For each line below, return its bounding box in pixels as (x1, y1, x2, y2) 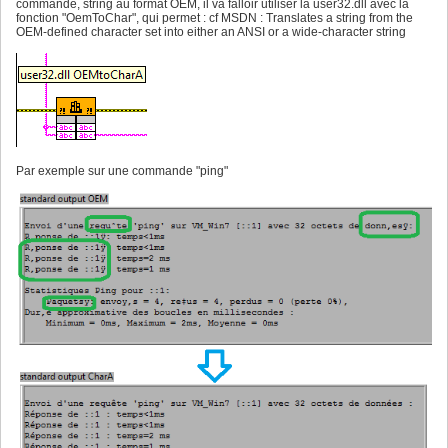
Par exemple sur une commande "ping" (16, 163, 228, 178)
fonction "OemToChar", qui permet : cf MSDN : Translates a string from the (16, 10, 413, 25)
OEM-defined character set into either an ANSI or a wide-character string (16, 24, 406, 39)
